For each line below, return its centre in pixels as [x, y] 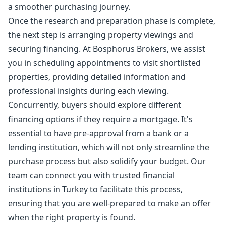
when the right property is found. [72, 217]
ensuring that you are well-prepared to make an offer [109, 203]
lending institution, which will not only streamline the [109, 147]
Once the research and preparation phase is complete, [112, 21]
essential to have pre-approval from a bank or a [98, 133]
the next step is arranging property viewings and [101, 35]
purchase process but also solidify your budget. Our [107, 161]
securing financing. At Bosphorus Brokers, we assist [107, 49]
